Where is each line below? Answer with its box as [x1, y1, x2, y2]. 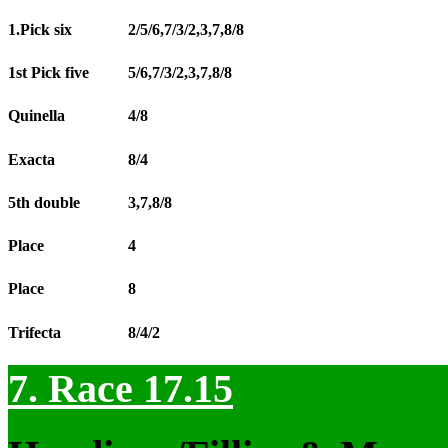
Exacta [8, 150, 55, 168]
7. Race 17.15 [8, 365, 233, 411]
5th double [8, 193, 80, 211]
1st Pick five [8, 64, 89, 82]
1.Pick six [8, 20, 72, 38]
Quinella [8, 107, 65, 125]
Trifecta [8, 323, 61, 341]
